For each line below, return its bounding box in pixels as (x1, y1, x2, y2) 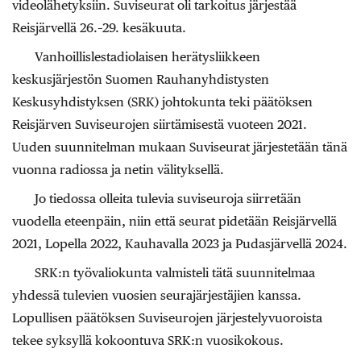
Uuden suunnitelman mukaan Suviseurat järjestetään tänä (12, 139, 347, 155)
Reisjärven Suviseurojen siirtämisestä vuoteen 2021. (12, 116, 307, 132)
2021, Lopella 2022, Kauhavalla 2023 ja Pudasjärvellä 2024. (12, 235, 347, 251)
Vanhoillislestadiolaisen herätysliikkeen (35, 48, 260, 64)
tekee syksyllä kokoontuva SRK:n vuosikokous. (12, 332, 284, 348)
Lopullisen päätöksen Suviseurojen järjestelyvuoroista (12, 309, 322, 326)
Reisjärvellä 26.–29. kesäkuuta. (12, 19, 186, 35)
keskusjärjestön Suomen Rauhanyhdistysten (12, 71, 269, 87)
